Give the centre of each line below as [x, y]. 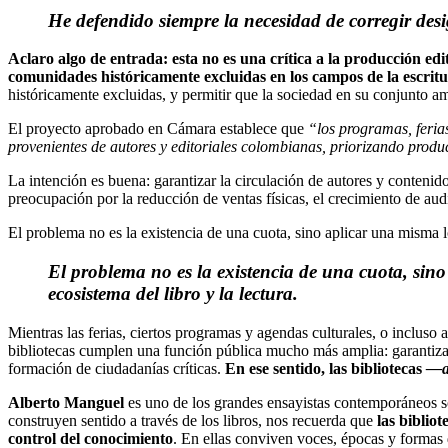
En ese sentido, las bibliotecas [325, 368]
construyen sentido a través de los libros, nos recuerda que [192, 420]
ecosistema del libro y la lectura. [173, 293]
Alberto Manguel [66, 402]
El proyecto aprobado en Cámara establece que [158, 129]
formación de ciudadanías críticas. [116, 368]
